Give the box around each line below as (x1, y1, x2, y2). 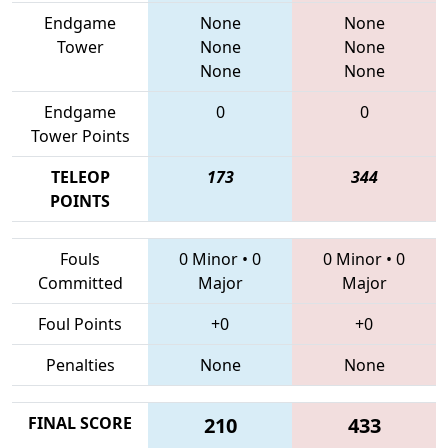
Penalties (45, 353, 115, 376)
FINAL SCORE (28, 411, 132, 434)
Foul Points (38, 312, 122, 335)
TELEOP (50, 165, 110, 188)
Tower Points (30, 124, 130, 147)
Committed (37, 271, 123, 294)
